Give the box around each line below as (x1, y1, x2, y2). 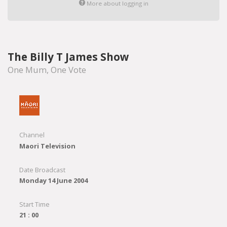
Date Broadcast (19, 165, 65, 174)
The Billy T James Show (8, 49, 129, 64)
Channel (19, 130, 45, 140)
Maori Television (19, 141, 75, 150)
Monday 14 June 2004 (19, 176, 88, 185)
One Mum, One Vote (8, 63, 86, 75)
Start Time (19, 200, 50, 209)
